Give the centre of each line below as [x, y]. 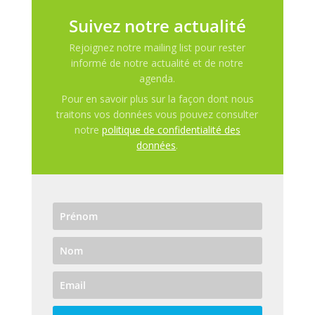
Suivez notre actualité [157, 26]
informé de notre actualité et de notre [157, 63]
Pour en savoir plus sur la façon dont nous [157, 99]
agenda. [157, 79]
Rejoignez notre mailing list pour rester [157, 48]
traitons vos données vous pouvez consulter [157, 115]
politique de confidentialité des [171, 130]
